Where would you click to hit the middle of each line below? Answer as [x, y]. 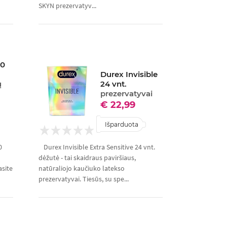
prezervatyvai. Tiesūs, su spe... [83, 179]
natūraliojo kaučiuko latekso [81, 168]
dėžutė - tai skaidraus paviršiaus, [87, 158]
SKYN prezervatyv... [67, 6]
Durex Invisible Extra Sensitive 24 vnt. [99, 147]
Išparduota [122, 125]
